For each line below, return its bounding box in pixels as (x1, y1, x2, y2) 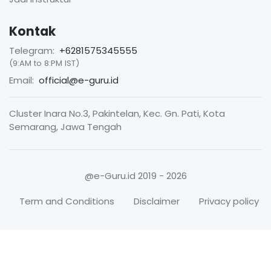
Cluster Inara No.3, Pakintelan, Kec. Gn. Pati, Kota (9, 106, 225, 120)
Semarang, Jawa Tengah (9, 120, 122, 133)
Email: (9, 73, 34, 87)
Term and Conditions (19, 194, 114, 207)
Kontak (9, 22, 56, 40)
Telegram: (9, 44, 54, 57)
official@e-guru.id (39, 73, 119, 87)
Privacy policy (199, 194, 259, 207)
